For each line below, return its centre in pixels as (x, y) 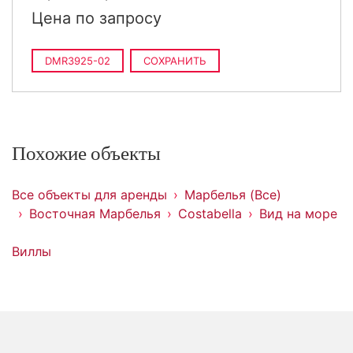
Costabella (210, 214)
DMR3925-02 (78, 61)
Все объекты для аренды (89, 195)
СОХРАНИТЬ (175, 61)
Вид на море (298, 214)
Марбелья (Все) (233, 195)
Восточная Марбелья (95, 214)
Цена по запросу (97, 18)
